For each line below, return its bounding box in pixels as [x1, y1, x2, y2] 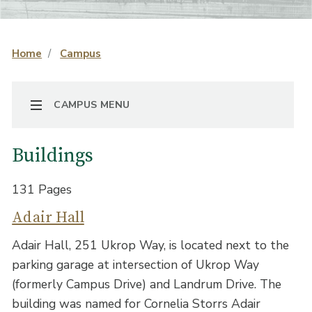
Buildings [12, 143, 94, 168]
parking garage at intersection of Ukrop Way [12, 256, 260, 274]
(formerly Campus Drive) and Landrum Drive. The [12, 276, 282, 293]
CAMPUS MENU [54, 97, 130, 111]
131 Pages [12, 180, 72, 198]
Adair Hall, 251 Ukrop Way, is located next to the [12, 237, 290, 254]
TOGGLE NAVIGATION [29, 97, 143, 111]
